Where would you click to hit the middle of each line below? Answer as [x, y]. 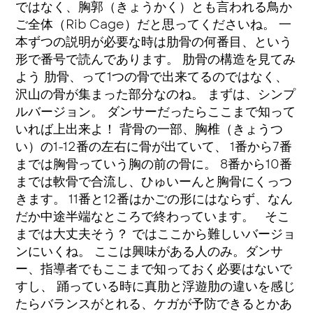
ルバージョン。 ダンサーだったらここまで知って [156, 112]
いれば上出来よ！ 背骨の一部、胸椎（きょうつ [150, 130]
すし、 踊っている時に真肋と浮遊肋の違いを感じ [156, 287]
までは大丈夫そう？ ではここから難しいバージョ [156, 234]
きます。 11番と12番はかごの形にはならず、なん [154, 199]
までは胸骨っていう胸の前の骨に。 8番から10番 [154, 165]
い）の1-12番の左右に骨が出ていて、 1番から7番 [154, 147]
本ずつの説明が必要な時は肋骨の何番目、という [154, 42]
